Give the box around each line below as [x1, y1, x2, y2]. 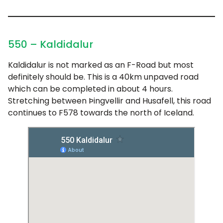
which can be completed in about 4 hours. [8, 83, 173, 95]
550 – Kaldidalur [8, 37, 93, 52]
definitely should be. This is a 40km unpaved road [8, 71, 199, 83]
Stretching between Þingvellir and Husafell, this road [8, 95, 211, 107]
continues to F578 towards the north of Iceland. [8, 107, 194, 119]
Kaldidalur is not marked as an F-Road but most [8, 59, 194, 71]
